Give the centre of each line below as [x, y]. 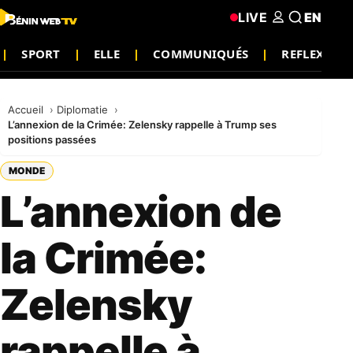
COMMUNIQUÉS [201, 53]
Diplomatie [84, 110]
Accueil [27, 110]
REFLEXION [315, 53]
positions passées [52, 139]
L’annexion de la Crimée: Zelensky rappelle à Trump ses [142, 124]
